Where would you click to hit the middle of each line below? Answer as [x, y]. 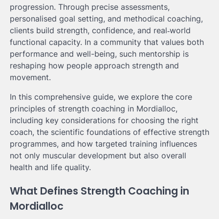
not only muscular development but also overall [98, 155]
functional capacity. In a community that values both [107, 42]
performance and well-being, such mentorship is [99, 54]
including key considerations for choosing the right [104, 120]
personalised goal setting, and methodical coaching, [106, 19]
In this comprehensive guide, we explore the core [101, 97]
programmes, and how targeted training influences [103, 144]
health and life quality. [50, 167]
